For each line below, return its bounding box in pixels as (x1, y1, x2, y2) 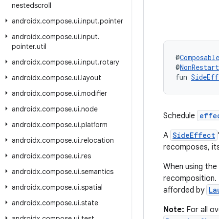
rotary (100, 58, 119, 66)
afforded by (163, 185, 206, 195)
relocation (81, 136, 114, 145)
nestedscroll (12, 1, 51, 10)
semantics (81, 167, 113, 176)
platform (81, 120, 108, 129)
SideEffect (173, 131, 215, 140)
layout (81, 73, 101, 82)
